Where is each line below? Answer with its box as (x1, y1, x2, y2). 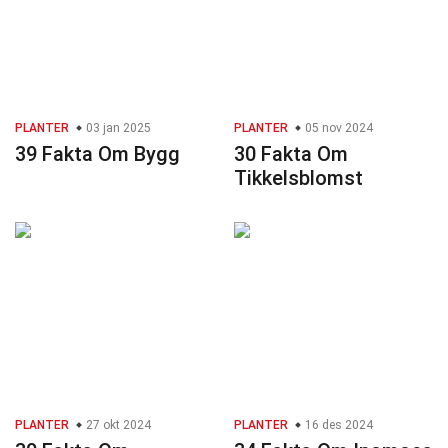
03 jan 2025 (83, 121, 151, 136)
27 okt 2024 (83, 418, 151, 433)
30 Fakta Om (234, 142, 348, 167)
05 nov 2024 (302, 121, 373, 136)
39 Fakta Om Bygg (15, 142, 180, 167)
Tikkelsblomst (234, 166, 363, 191)
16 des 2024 (302, 418, 373, 433)
